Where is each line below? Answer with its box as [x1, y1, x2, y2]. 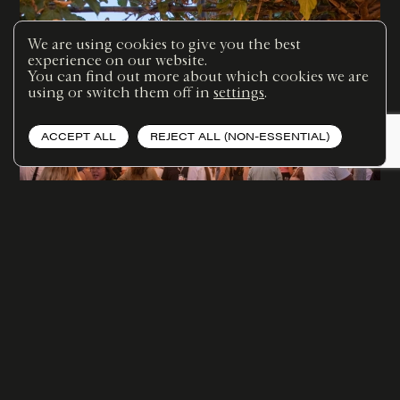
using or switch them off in [28, 83, 213, 101]
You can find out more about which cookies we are [28, 67, 369, 85]
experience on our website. [28, 51, 207, 69]
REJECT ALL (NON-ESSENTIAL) [150, 128, 329, 144]
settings [213, 83, 264, 101]
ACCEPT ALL [41, 128, 116, 144]
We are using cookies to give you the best [28, 35, 301, 53]
